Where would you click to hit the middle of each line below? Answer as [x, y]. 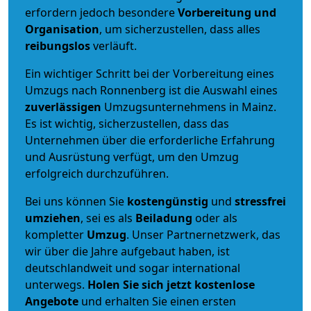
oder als [215, 218]
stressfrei [260, 202]
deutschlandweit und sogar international [133, 268]
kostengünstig [168, 202]
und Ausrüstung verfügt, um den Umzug [132, 157]
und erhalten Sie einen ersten [157, 302]
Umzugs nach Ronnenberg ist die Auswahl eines [151, 91]
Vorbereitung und [227, 13]
